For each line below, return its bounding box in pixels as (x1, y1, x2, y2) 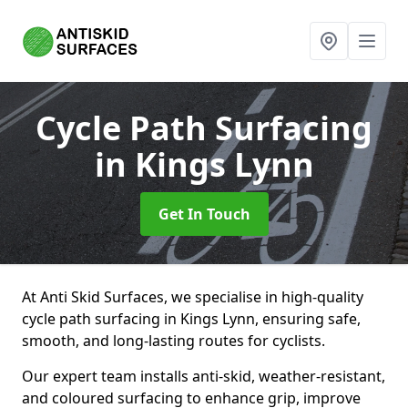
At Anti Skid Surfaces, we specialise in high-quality (22, 287, 363, 307)
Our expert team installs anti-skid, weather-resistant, (22, 366, 385, 386)
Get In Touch (158, 204, 250, 224)
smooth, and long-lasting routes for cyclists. (22, 331, 325, 351)
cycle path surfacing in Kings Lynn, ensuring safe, (22, 309, 361, 329)
